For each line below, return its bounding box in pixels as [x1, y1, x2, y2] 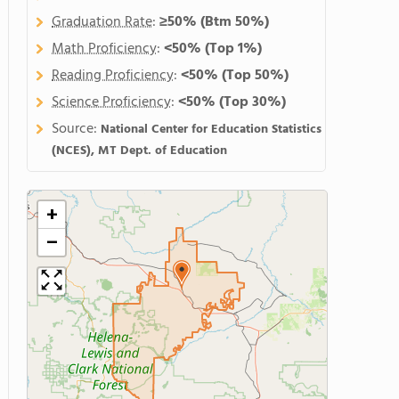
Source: [52, 118, 101, 141]
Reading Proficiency [52, 64, 174, 87]
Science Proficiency [52, 91, 171, 114]
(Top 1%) [205, 37, 262, 61]
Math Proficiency [52, 37, 157, 61]
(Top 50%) [222, 64, 289, 87]
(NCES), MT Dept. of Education [52, 141, 227, 161]
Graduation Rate [52, 11, 152, 34]
